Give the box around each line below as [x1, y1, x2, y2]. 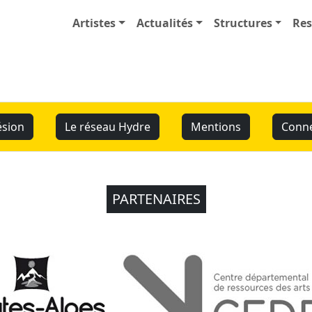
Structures [213, 15, 272, 31]
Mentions [190, 119, 241, 134]
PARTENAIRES [111, 189, 201, 208]
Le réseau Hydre [64, 119, 150, 134]
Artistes [72, 15, 116, 31]
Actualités [136, 15, 193, 31]
